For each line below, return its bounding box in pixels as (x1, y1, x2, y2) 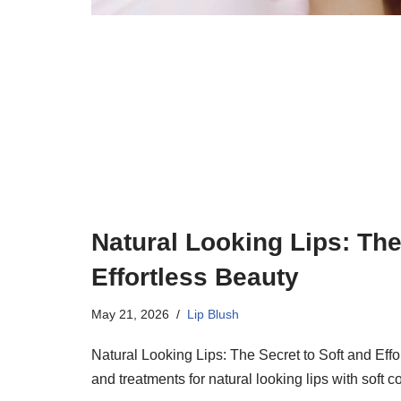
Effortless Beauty (91, 262, 299, 291)
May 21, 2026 (91, 306, 169, 321)
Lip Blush (187, 306, 239, 321)
